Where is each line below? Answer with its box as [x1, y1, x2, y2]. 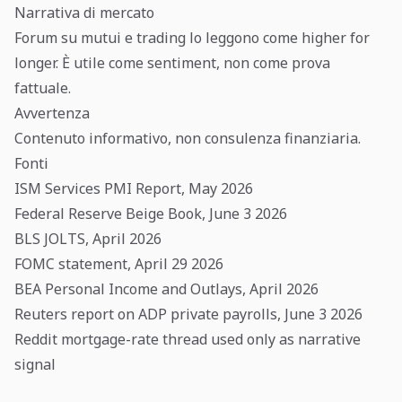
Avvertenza [14, 103, 90, 123]
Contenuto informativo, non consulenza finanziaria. [14, 128, 361, 148]
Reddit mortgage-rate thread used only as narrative [14, 329, 361, 349]
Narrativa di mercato [14, 3, 154, 22]
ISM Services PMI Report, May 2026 [14, 179, 253, 198]
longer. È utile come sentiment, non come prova [14, 53, 330, 73]
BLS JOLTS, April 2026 [14, 229, 162, 249]
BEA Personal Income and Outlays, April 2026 [14, 279, 319, 299]
